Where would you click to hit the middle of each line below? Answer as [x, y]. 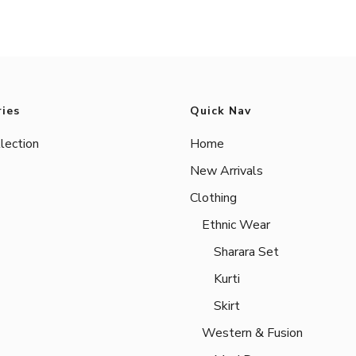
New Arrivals [227, 170]
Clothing [214, 197]
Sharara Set [247, 252]
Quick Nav [221, 110]
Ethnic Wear [236, 224]
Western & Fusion [253, 333]
